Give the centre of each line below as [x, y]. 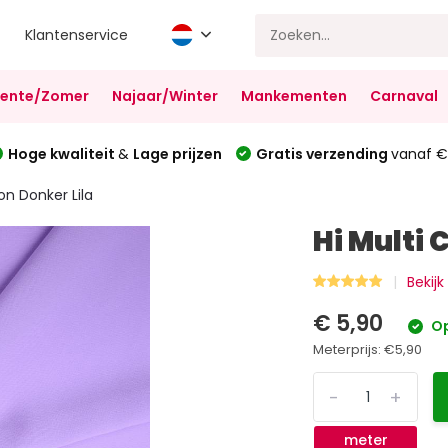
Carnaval [403, 96]
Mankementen [293, 96]
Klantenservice [77, 34]
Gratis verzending [323, 153]
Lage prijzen [177, 153]
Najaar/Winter [164, 96]
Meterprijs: [349, 349]
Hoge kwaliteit [62, 153]
